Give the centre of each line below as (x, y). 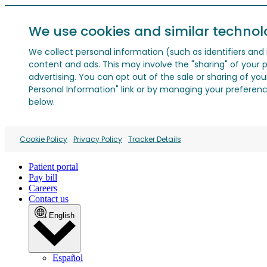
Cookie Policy (44, 139)
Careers (43, 188)
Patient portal (53, 167)
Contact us (49, 199)
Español (68, 258)
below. (42, 102)
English (62, 215)
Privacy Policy (98, 139)
